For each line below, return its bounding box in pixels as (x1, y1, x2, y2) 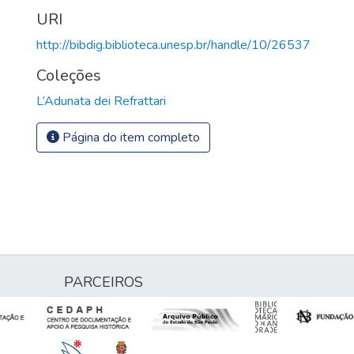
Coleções (36, 64, 101, 86)
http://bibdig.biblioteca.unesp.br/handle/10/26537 (36, 36, 311, 54)
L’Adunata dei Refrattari (36, 92, 166, 110)
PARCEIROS (64, 273, 143, 292)
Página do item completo (59, 128, 200, 146)
